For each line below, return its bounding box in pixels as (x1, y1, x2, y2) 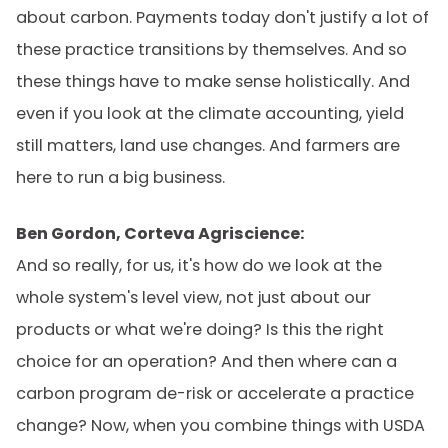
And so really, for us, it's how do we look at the (16, 254, 382, 277)
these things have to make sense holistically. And (16, 70, 410, 93)
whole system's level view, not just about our (16, 286, 371, 309)
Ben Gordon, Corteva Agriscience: (16, 222, 304, 245)
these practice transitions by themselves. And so (16, 38, 407, 61)
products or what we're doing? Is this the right (16, 318, 384, 341)
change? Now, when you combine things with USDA (16, 414, 425, 437)
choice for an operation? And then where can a (16, 350, 397, 373)
